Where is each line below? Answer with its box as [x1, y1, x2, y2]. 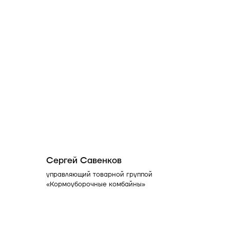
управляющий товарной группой [46, 170, 152, 180]
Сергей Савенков [46, 154, 122, 166]
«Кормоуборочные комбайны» [46, 180, 145, 189]
